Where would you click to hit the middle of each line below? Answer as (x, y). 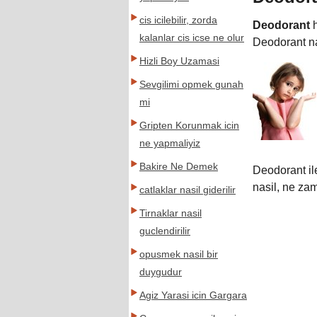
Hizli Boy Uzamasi (179, 61)
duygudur (161, 272)
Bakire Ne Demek (179, 167)
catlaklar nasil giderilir (188, 190)
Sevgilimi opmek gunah (191, 85)
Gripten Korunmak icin (189, 126)
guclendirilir (165, 231)
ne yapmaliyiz (170, 143)
